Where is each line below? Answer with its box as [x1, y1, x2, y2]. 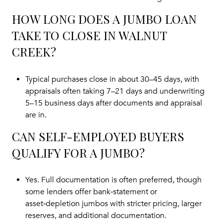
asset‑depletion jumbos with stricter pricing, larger [25, 199, 202, 209]
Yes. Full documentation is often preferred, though [25, 175, 202, 185]
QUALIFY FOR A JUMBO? [12, 144, 145, 161]
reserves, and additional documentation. [25, 211, 166, 221]
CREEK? [12, 44, 56, 60]
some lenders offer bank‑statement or [25, 187, 157, 197]
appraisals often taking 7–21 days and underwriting [25, 86, 205, 96]
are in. [25, 110, 47, 120]
